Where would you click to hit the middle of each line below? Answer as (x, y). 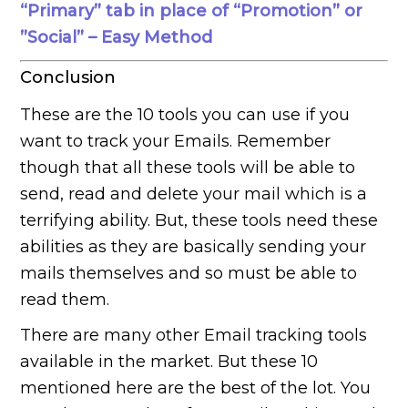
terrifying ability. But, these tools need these (199, 221)
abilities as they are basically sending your (194, 247)
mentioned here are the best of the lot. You (196, 388)
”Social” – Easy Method (117, 38)
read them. (65, 300)
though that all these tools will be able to (188, 168)
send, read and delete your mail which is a (194, 194)
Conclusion (68, 78)
